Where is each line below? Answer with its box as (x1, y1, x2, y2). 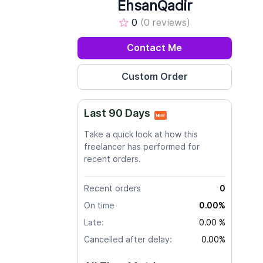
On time (84, 201, 114, 210)
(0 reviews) (140, 17, 191, 28)
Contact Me (127, 42, 183, 53)
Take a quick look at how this (84, 130, 198, 139)
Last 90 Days (84, 107, 150, 119)
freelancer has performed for (84, 142, 200, 151)
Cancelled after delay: (84, 235, 172, 244)
